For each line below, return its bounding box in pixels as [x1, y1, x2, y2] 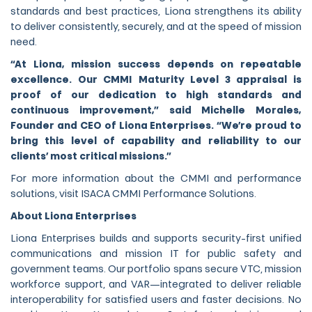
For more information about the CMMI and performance [10, 174, 302, 185]
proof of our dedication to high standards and [10, 91, 302, 102]
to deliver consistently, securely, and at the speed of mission [10, 22, 302, 33]
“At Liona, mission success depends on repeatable [10, 60, 302, 71]
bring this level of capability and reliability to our [10, 136, 302, 148]
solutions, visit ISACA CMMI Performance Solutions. [10, 189, 256, 201]
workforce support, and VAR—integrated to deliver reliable [10, 280, 302, 291]
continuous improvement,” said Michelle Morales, [10, 106, 302, 117]
